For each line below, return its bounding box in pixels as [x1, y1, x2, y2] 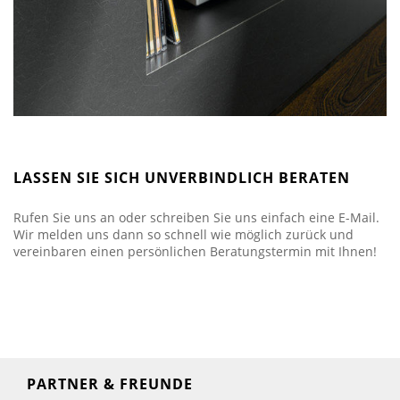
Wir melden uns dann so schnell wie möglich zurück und [13, 226, 354, 244]
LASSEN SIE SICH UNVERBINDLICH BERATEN [13, 168, 350, 188]
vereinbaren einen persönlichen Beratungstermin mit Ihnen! [13, 243, 377, 261]
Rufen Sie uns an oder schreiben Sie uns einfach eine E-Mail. [13, 209, 379, 227]
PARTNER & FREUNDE [27, 374, 193, 395]
